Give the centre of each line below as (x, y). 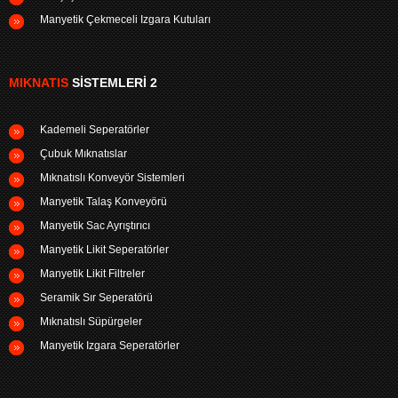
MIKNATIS (39, 82)
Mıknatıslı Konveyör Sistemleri (112, 177)
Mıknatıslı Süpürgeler (91, 321)
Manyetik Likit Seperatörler (104, 249)
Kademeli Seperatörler (95, 129)
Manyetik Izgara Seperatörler (110, 345)
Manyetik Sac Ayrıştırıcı (95, 225)
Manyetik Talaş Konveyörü (103, 201)
